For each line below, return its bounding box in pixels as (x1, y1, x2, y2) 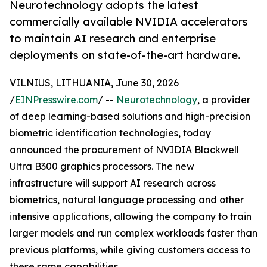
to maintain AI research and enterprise (10, 32, 216, 45)
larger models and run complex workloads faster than (10, 227, 257, 240)
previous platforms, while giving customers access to (10, 244, 250, 256)
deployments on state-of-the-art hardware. (10, 48, 241, 62)
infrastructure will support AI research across (10, 177, 216, 190)
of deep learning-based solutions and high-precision (10, 110, 250, 123)
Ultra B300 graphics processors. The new (10, 160, 194, 173)
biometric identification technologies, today (10, 127, 211, 139)
